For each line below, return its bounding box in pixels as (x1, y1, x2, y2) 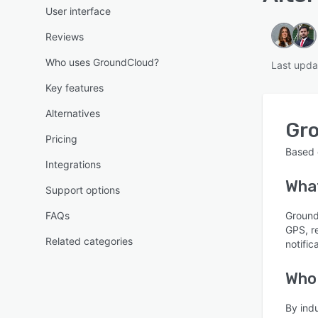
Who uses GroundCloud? (45, 56, 159, 68)
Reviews (45, 31, 84, 43)
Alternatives (45, 107, 100, 119)
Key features (45, 82, 104, 94)
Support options (45, 184, 120, 196)
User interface (45, 5, 111, 17)
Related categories (45, 235, 133, 247)
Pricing (45, 133, 77, 145)
